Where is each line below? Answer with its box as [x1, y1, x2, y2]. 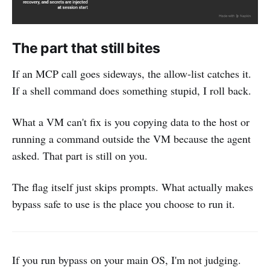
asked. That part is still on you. [12, 148, 148, 163]
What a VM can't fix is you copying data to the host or [12, 114, 250, 129]
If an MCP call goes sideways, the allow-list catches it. [12, 66, 251, 81]
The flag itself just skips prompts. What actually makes [12, 179, 253, 194]
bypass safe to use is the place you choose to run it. [12, 196, 235, 211]
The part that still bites [12, 39, 161, 57]
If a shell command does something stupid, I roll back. [12, 83, 251, 98]
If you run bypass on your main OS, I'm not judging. [12, 252, 241, 267]
